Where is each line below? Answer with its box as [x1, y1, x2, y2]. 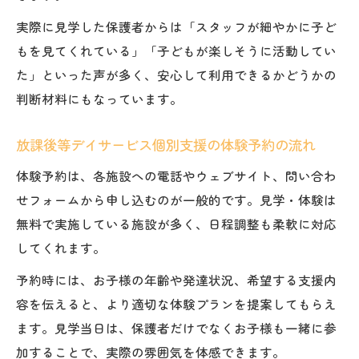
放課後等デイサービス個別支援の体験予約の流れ [16, 134, 316, 155]
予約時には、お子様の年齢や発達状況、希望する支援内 [16, 270, 337, 288]
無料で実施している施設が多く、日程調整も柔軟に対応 [16, 214, 337, 232]
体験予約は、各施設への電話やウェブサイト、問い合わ [16, 166, 337, 184]
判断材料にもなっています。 [16, 89, 183, 107]
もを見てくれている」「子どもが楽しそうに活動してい [16, 41, 337, 59]
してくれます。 [16, 238, 106, 256]
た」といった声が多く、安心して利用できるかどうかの [16, 65, 337, 83]
